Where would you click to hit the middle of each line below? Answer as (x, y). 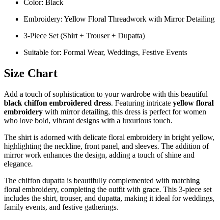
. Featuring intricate (142, 103)
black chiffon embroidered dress (57, 103)
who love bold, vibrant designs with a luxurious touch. (88, 120)
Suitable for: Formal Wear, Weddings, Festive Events (105, 52)
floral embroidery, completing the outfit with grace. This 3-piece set (108, 189)
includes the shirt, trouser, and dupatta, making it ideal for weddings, (109, 198)
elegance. (18, 164)
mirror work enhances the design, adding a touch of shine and (99, 155)
